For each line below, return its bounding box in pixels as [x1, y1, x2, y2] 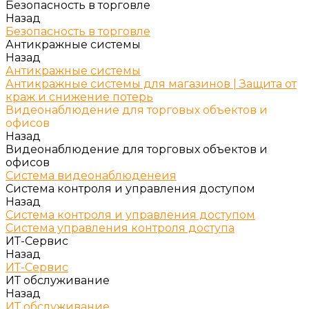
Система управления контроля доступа [6, 221, 235, 235]
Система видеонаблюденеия [6, 169, 177, 182]
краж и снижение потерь [6, 90, 153, 103]
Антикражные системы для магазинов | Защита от [6, 77, 297, 90]
